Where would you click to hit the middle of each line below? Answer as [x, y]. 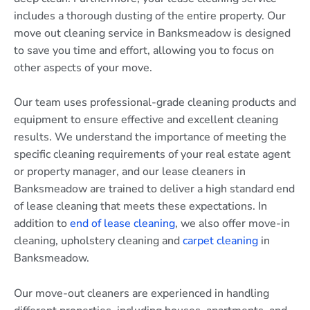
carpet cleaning [220, 241]
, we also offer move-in [232, 224]
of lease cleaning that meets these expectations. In [140, 207]
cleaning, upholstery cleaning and [98, 241]
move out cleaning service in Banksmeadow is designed [152, 33]
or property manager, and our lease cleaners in [130, 172]
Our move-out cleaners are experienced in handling [142, 293]
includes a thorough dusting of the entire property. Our [150, 16]
